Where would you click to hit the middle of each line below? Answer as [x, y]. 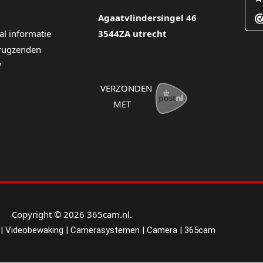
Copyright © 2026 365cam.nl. [72, 215]
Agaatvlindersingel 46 [147, 18]
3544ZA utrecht [132, 34]
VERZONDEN [126, 88]
